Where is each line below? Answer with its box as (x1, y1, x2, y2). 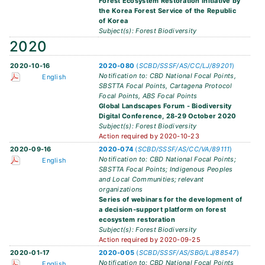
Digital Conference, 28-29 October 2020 (99, 112, 237, 121)
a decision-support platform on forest (99, 205, 227, 214)
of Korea (99, 17, 128, 25)
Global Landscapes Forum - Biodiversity (99, 102, 232, 111)
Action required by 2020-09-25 (99, 235, 201, 244)
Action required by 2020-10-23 (99, 132, 199, 141)
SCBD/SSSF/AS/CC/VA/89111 (137, 145, 230, 154)
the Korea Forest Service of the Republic (99, 7, 236, 15)
